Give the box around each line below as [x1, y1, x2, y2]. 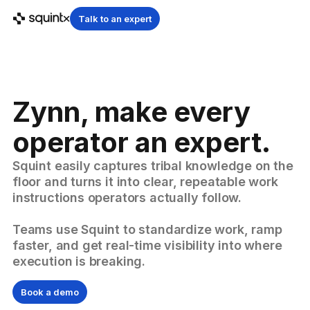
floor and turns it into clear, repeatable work [12, 174, 278, 189]
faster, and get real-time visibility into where [12, 238, 282, 253]
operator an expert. [12, 125, 271, 159]
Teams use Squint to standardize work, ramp [12, 222, 282, 237]
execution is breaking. [12, 254, 146, 268]
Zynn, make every [12, 95, 250, 129]
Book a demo [21, 286, 79, 298]
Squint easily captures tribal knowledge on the [12, 158, 293, 173]
